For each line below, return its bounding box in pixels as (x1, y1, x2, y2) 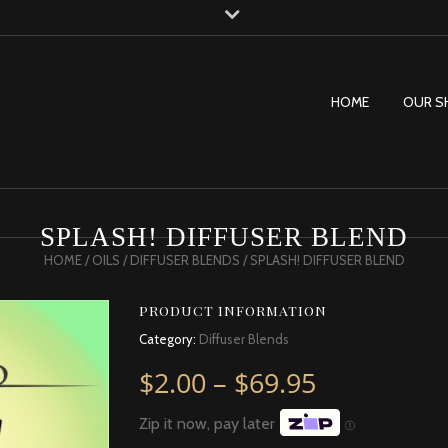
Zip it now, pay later (139, 414, 275, 434)
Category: (139, 330, 199, 347)
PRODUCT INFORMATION (139, 300, 327, 319)
